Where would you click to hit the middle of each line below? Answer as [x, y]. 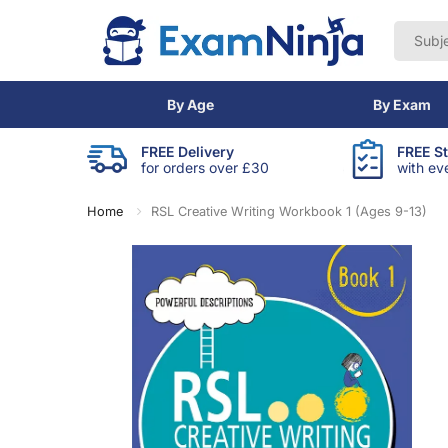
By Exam [402, 104]
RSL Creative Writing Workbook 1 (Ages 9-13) [289, 211]
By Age [190, 104]
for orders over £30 [205, 167]
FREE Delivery [187, 151]
